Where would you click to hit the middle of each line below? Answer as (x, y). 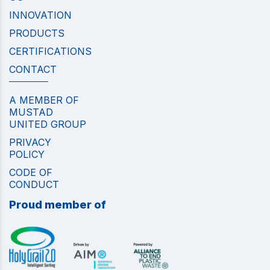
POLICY (27, 155)
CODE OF (31, 173)
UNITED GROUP (48, 124)
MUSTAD (31, 112)
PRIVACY (30, 143)
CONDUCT (34, 185)
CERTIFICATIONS (50, 52)
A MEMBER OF (44, 100)
